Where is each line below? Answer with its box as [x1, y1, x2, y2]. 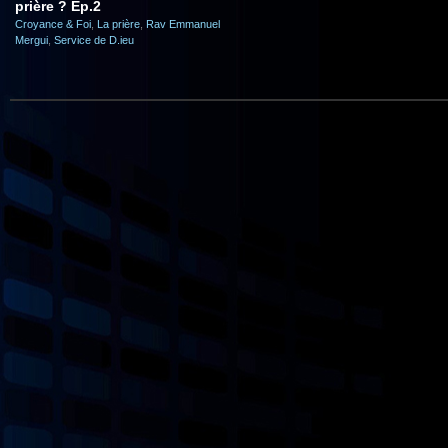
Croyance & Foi [15, 18, 91, 30]
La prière [97, 18, 140, 30]
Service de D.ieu [54, 34, 134, 46]
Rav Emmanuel [146, 18, 220, 30]
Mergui [15, 34, 48, 46]
